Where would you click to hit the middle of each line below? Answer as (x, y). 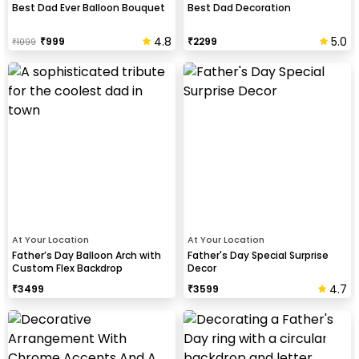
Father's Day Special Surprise (258, 255)
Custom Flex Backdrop (67, 268)
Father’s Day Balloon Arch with (87, 255)
